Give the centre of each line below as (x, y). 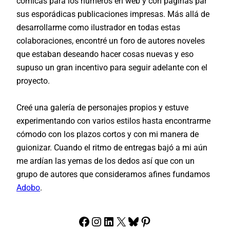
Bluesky (148, 221)
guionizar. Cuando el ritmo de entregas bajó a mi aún (112, 148)
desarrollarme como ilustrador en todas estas (98, 28)
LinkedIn (126, 221)
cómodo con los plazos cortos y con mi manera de (108, 135)
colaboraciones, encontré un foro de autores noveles (111, 41)
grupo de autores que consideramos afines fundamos (113, 175)
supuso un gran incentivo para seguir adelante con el (112, 68)
